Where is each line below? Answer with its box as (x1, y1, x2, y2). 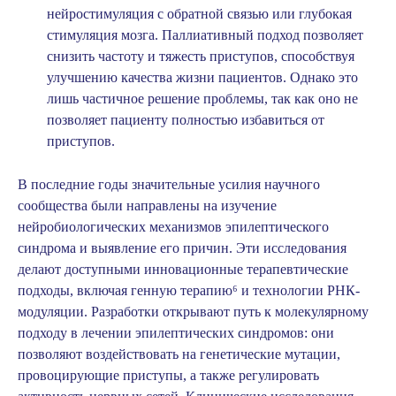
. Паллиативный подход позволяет (155, 27, 363, 43)
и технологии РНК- (238, 283, 360, 299)
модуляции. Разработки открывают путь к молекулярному (18, 304, 369, 320)
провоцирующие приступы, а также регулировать (18, 368, 319, 384)
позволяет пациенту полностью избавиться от (47, 112, 324, 128)
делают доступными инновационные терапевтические (18, 262, 348, 278)
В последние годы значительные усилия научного (18, 177, 320, 193)
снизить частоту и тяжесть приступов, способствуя (47, 49, 354, 65)
